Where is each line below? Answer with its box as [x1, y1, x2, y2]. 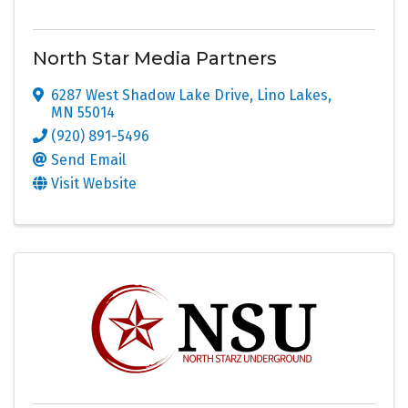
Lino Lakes [257, 86, 328, 104]
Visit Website [51, 174, 137, 192]
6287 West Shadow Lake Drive [51, 86, 250, 104]
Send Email [51, 150, 126, 168]
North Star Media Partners [33, 46, 277, 69]
